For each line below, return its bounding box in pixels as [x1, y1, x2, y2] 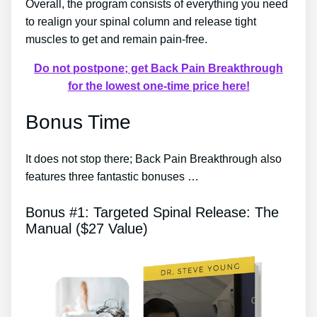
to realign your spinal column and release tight [25, 15, 256, 28]
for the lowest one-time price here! [67, 79, 250, 92]
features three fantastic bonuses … [25, 171, 199, 183]
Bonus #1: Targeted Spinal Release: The [25, 204, 279, 220]
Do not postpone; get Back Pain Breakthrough [34, 62, 283, 74]
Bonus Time [25, 111, 131, 134]
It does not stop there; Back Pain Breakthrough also [25, 153, 282, 166]
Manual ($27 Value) [25, 220, 148, 236]
